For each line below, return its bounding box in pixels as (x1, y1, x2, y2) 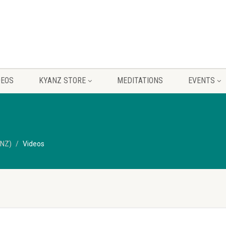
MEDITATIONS (117, 76, 163, 85)
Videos (23, 140, 44, 148)
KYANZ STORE (38, 76, 86, 85)
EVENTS (188, 76, 215, 85)
